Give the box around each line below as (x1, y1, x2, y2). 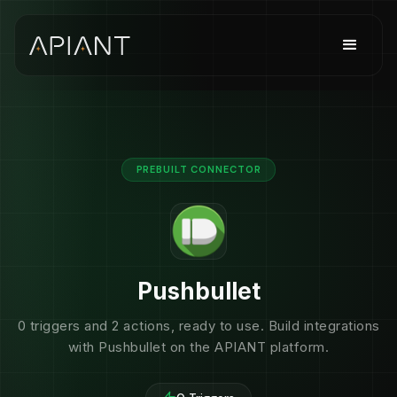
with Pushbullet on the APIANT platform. (67, 339, 330, 355)
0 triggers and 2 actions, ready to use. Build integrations (17, 317, 380, 334)
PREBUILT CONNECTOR (136, 163, 261, 175)
